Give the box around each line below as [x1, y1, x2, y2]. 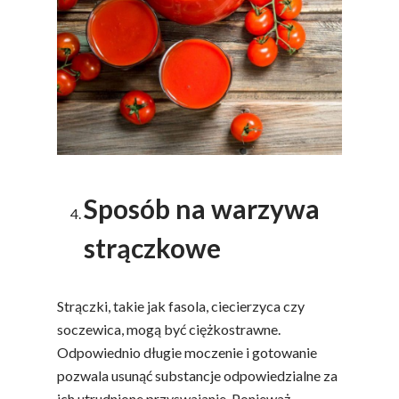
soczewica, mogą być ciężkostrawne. [57, 321, 281, 338]
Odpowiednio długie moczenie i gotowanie [57, 344, 317, 362]
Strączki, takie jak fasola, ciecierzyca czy [57, 297, 305, 315]
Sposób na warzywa [84, 192, 320, 225]
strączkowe [84, 232, 221, 265]
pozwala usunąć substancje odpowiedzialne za [57, 367, 338, 385]
